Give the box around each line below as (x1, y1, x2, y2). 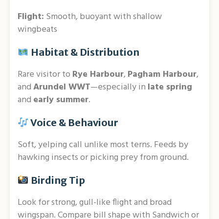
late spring (148, 80, 192, 95)
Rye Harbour (72, 67, 124, 82)
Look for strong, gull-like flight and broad (18, 196, 172, 210)
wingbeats (18, 22, 57, 37)
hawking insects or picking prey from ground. (18, 151, 189, 165)
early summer (33, 93, 88, 108)
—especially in (90, 80, 148, 95)
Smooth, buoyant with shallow (44, 10, 162, 24)
